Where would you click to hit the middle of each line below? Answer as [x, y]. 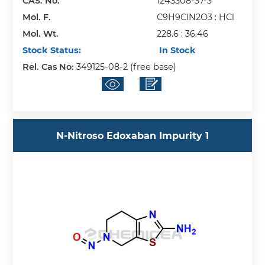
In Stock [177, 50]
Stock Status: [52, 50]
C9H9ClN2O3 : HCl [196, 17]
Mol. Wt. [41, 33]
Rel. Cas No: [50, 67]
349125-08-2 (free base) [127, 67]
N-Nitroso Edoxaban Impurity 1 [132, 135]
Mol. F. [37, 17]
